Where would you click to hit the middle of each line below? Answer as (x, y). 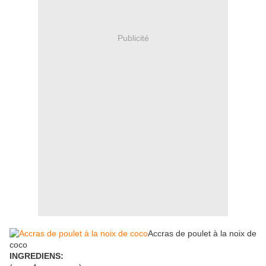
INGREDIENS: (37, 256)
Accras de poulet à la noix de (202, 234)
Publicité (133, 38)
